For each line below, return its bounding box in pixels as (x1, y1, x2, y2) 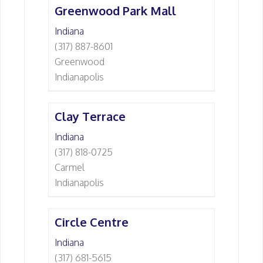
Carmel (55, 161, 85, 173)
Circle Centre (55, 214, 129, 230)
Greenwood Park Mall (55, 3, 176, 18)
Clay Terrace (55, 109, 126, 124)
